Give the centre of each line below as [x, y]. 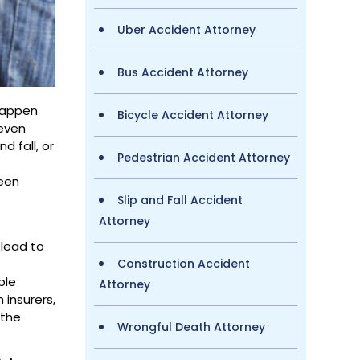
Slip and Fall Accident [180, 200]
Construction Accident [183, 263]
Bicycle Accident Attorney [192, 115]
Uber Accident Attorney [186, 29]
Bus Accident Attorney [182, 72]
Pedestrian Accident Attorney [203, 157]
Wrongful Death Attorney [191, 327]
